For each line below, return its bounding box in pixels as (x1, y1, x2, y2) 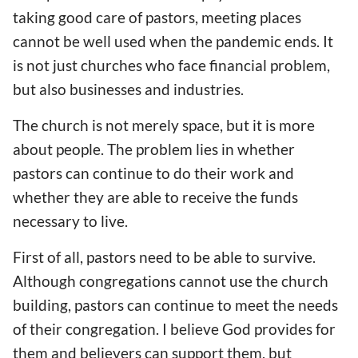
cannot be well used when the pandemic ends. (13, 31, 320, 50)
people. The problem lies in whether (56, 139, 295, 158)
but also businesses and (13, 79, 170, 98)
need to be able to (139, 247, 260, 266)
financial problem (209, 55, 327, 74)
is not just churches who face (13, 55, 209, 74)
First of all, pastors (13, 247, 139, 266)
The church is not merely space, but (13, 115, 249, 134)
